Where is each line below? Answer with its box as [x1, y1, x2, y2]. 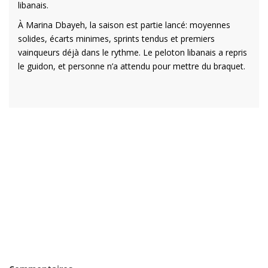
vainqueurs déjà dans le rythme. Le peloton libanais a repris [18, 46, 247, 58]
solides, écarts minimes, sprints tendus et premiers [18, 32, 215, 44]
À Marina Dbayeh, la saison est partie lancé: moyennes [18, 19, 230, 31]
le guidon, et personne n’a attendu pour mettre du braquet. [18, 60, 245, 72]
